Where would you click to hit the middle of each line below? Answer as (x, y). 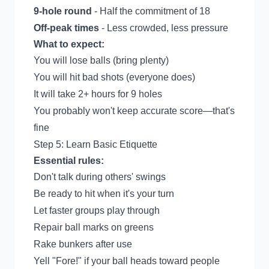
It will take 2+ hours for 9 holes (98, 94)
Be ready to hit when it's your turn (104, 194)
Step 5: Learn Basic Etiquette (95, 144)
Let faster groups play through (97, 210)
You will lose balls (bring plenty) (101, 60)
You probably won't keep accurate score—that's (134, 111)
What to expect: (69, 44)
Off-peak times (66, 28)
